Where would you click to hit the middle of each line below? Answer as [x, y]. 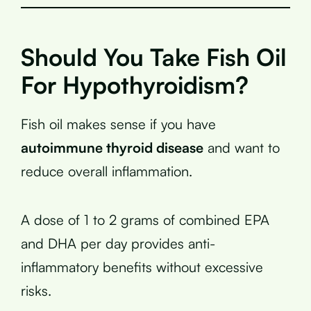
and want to [242, 147]
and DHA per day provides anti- [118, 243]
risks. [36, 290]
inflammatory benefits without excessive [142, 267]
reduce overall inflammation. [107, 171]
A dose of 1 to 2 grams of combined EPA [145, 219]
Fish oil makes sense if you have [118, 124]
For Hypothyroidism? [135, 84]
